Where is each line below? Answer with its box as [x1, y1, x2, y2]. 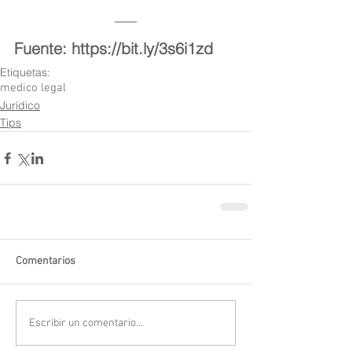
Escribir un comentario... [29, 316, 143, 330]
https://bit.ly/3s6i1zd [71, 38, 213, 59]
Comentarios [16, 255, 75, 269]
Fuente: [14, 38, 71, 59]
